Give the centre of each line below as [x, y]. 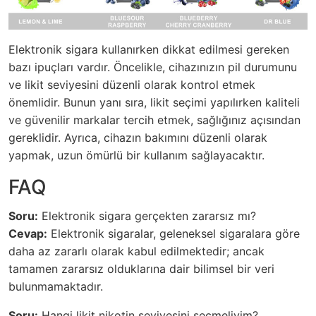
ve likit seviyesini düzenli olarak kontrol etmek [132, 85]
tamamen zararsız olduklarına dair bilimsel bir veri [141, 269]
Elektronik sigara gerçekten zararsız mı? [147, 216]
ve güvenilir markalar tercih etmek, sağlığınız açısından [154, 120]
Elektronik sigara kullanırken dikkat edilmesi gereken [149, 49]
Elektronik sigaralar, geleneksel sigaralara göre [174, 233]
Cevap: [28, 233]
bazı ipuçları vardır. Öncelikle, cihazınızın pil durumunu [153, 67]
